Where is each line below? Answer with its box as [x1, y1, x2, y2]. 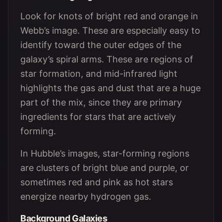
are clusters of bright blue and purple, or [20, 163, 189, 173]
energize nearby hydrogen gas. [20, 191, 151, 202]
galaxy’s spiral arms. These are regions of [20, 54, 193, 64]
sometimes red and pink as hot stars [20, 177, 173, 187]
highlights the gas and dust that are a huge [20, 83, 201, 93]
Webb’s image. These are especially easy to [20, 25, 200, 36]
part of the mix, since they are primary [20, 97, 182, 108]
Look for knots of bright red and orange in [20, 11, 198, 21]
